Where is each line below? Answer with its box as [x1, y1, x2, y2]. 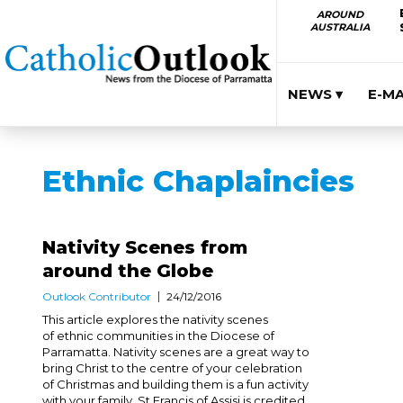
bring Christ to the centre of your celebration [42, 361, 302, 375]
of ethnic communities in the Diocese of [42, 328, 274, 343]
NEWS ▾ [288, 85, 343, 103]
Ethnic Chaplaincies [42, 163, 354, 199]
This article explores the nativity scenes [42, 312, 268, 327]
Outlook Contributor [42, 290, 151, 303]
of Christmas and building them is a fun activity [42, 377, 309, 391]
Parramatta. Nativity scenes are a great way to [42, 345, 309, 359]
